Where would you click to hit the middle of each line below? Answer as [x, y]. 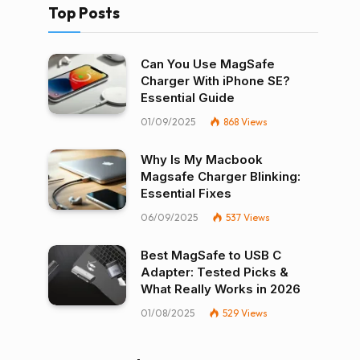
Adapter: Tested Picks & [215, 272]
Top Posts [84, 13]
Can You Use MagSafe [208, 64]
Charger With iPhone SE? [215, 81]
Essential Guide [188, 98]
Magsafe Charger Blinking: [221, 176]
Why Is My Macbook [202, 160]
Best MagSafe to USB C [211, 255]
